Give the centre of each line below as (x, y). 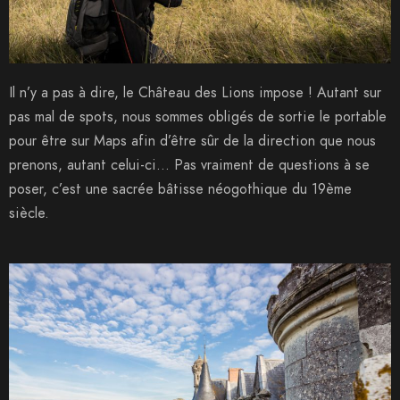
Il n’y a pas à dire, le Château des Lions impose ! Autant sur (195, 93)
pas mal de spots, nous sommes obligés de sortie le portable (198, 117)
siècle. (29, 214)
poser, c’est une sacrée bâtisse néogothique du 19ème (180, 190)
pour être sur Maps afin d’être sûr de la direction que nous (192, 142)
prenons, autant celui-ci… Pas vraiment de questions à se (189, 166)
